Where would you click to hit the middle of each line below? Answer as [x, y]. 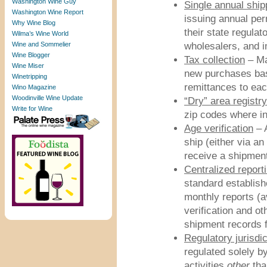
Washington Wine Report [48, 12]
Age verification [219, 128]
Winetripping [30, 76]
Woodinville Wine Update [47, 98]
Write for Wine [32, 108]
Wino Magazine [34, 87]
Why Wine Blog [34, 23]
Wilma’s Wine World [40, 33]
